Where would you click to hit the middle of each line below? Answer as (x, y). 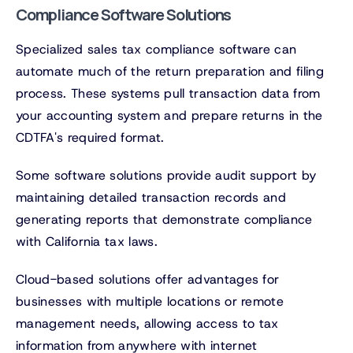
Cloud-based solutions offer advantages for (148, 280)
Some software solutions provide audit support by (166, 176)
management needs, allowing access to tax (147, 324)
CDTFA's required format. (90, 138)
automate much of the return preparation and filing (170, 72)
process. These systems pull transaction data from (168, 94)
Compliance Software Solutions (124, 15)
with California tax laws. (87, 242)
